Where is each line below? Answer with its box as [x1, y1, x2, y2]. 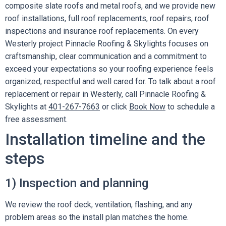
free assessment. [5, 115, 68, 124]
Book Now [129, 102, 165, 111]
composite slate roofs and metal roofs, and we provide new [5, 1, 215, 11]
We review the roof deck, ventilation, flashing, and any [5, 200, 193, 209]
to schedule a [165, 102, 215, 111]
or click [100, 102, 129, 111]
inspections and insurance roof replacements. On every [5, 26, 199, 36]
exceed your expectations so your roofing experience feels [5, 64, 213, 74]
